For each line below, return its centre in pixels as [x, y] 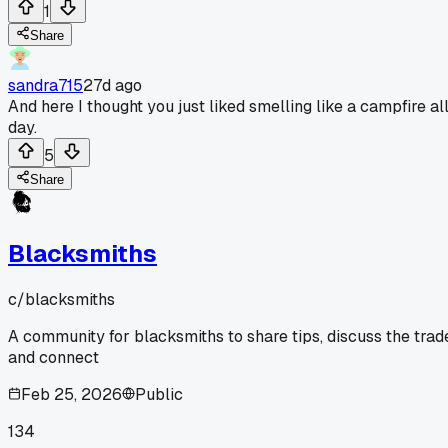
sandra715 [45, 85]
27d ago [112, 85]
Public [159, 394]
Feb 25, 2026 [71, 394]
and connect [53, 357]
